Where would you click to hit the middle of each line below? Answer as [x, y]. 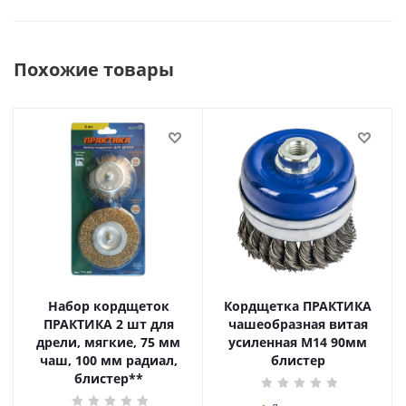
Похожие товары [94, 69]
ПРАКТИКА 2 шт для [108, 324]
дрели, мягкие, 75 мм [108, 342]
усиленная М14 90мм [298, 342]
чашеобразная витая [298, 324]
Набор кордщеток [108, 306]
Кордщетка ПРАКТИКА [298, 306]
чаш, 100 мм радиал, [108, 360]
